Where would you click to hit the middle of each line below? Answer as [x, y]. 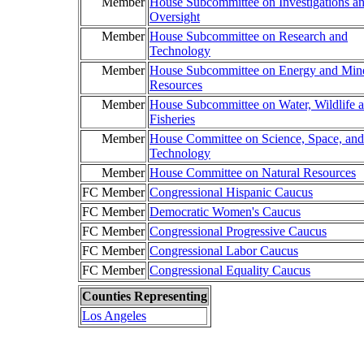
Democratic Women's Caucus [225, 212]
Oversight [175, 17]
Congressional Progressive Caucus [238, 231]
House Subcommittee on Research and [249, 36]
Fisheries [172, 119]
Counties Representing [145, 296]
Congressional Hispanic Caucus [231, 192]
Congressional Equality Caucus [230, 270]
